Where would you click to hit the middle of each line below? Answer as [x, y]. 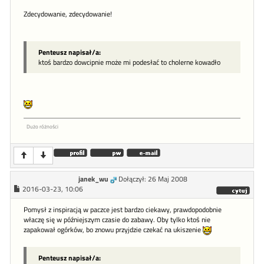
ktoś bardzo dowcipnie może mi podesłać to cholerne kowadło [129, 62]
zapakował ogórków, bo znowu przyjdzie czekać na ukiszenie [113, 230]
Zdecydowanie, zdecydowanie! [68, 14]
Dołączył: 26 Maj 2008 [153, 179]
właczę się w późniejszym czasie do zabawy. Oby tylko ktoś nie [117, 220]
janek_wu [93, 179]
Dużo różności [42, 127]
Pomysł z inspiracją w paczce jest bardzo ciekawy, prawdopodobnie [123, 210]
